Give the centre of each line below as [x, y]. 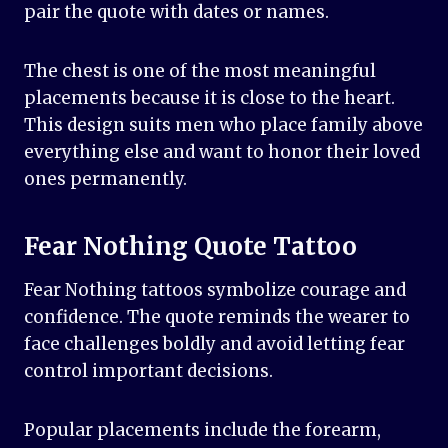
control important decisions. [148, 371]
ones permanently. [105, 179]
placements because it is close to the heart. [209, 98]
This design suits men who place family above [223, 125]
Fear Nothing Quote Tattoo [190, 247]
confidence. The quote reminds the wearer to [217, 317]
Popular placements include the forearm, [202, 430]
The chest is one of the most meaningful [200, 71]
